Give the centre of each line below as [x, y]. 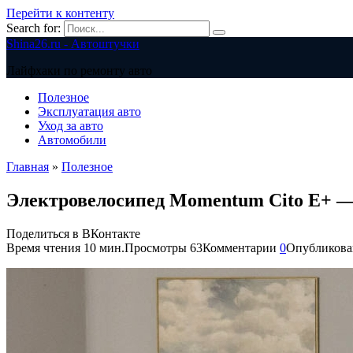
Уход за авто [71, 126]
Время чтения [43, 247]
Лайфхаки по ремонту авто [79, 71]
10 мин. [102, 247]
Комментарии [240, 247]
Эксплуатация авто [89, 111]
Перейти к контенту [60, 13]
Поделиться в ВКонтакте [73, 233]
